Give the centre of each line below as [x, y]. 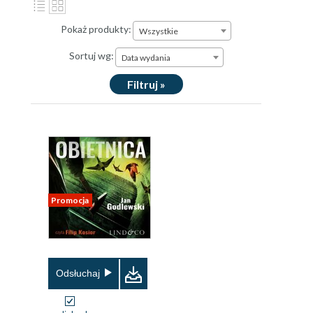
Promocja [70, 200]
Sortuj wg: [91, 56]
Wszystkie [159, 31]
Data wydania [146, 58]
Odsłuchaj [78, 273]
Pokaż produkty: [96, 29]
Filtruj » [146, 84]
